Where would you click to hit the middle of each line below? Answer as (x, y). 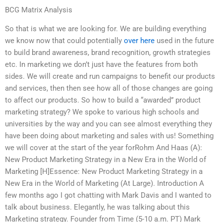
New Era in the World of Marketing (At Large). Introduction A (105, 184)
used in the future (184, 41)
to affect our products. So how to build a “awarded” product (103, 100)
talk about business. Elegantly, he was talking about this (97, 207)
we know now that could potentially (64, 41)
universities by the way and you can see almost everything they (109, 124)
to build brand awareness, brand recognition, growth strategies (108, 53)
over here (139, 41)
